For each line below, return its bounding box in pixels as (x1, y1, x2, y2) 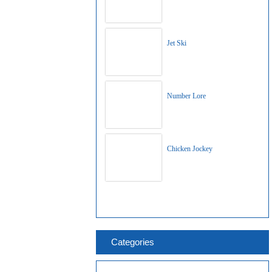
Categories (111, 237, 154, 247)
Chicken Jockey (167, 144, 212, 153)
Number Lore (167, 92, 206, 100)
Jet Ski (167, 39, 186, 47)
